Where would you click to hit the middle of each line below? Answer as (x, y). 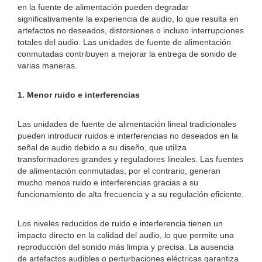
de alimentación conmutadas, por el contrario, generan (119, 171)
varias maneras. (47, 65)
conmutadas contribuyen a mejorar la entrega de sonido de (127, 54)
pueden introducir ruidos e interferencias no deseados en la (128, 136)
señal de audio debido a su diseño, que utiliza (102, 147)
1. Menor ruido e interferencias (79, 95)
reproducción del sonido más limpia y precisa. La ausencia (126, 247)
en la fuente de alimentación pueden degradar (103, 7)
